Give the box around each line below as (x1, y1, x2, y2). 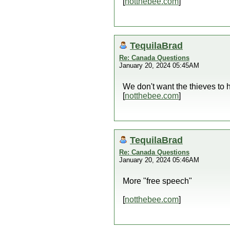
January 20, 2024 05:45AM (119, 62, 199, 69)
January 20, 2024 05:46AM (119, 156, 199, 164)
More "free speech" (123, 177, 192, 185)
